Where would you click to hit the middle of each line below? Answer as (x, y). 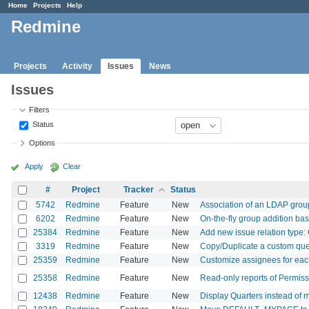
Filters (40, 109)
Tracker (139, 189)
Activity (77, 66)
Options (42, 143)
